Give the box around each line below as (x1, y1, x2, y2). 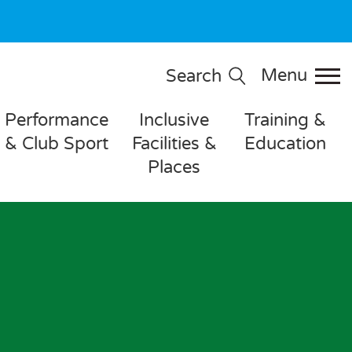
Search (165, 65, 222, 86)
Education (244, 134, 326, 155)
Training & (244, 110, 326, 131)
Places (148, 157, 201, 178)
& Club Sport (5, 134, 109, 155)
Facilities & (131, 134, 217, 155)
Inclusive (139, 110, 210, 131)
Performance (5, 110, 109, 131)
